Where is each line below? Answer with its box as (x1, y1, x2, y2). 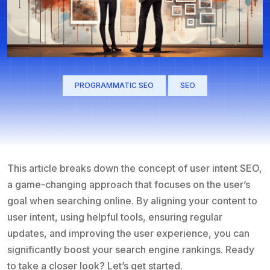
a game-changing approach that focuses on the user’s (7, 178, 250, 190)
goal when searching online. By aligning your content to (7, 195, 257, 207)
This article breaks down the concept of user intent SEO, (7, 162, 262, 174)
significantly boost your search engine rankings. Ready (7, 243, 254, 256)
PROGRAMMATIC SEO (75, 81, 154, 90)
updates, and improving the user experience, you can (7, 227, 250, 239)
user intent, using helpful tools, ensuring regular (7, 211, 222, 223)
